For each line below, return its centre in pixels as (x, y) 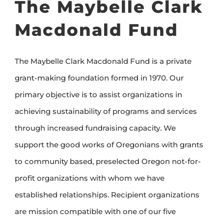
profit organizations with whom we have (90, 178)
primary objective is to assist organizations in (98, 94)
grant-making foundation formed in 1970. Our (99, 78)
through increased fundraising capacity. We (95, 128)
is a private (171, 61)
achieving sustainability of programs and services (106, 111)
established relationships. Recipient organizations (107, 194)
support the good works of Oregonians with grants (109, 144)
